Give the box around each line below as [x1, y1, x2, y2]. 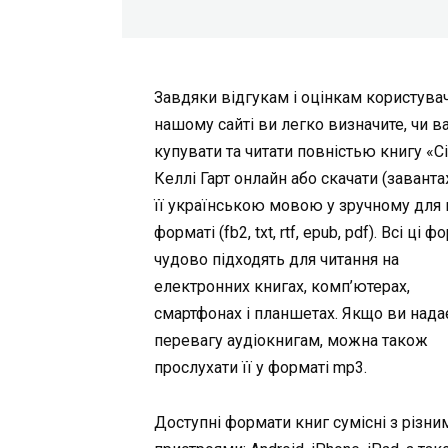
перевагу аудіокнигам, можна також [154, 331, 429, 351]
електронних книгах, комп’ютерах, [154, 277, 411, 297]
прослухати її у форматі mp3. [154, 358, 368, 378]
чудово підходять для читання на [154, 250, 400, 270]
